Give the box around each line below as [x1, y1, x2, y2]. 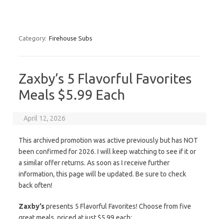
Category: [19, 35, 48, 42]
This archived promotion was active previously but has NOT [19, 136, 198, 144]
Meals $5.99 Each [19, 87, 125, 102]
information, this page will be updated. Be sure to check [19, 170, 186, 178]
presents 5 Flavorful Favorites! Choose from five [44, 202, 191, 210]
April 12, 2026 [23, 114, 66, 122]
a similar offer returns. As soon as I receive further [19, 159, 170, 167]
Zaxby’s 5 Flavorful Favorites [19, 71, 192, 86]
